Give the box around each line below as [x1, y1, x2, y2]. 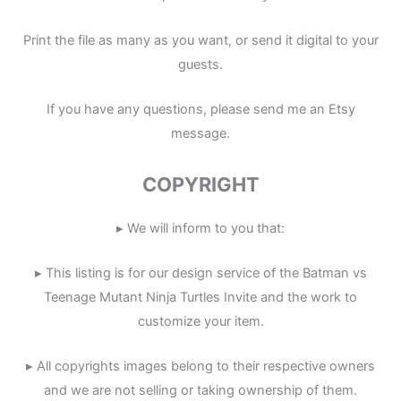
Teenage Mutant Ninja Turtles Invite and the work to [44, 288, 357, 305]
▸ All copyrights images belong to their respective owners [26, 358, 375, 375]
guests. [178, 55, 223, 73]
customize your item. [137, 312, 264, 329]
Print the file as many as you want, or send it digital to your [22, 31, 379, 48]
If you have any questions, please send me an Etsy [46, 100, 355, 117]
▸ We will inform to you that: [116, 219, 285, 236]
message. [171, 124, 230, 141]
